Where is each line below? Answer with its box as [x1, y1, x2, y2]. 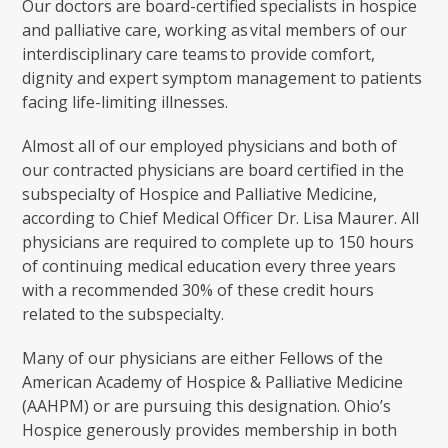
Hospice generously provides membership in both [22, 419, 398, 441]
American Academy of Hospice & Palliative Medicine [22, 371, 404, 393]
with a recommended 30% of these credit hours [22, 279, 375, 301]
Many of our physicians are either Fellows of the [22, 347, 384, 369]
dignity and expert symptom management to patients [22, 67, 423, 89]
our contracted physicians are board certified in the [22, 159, 405, 181]
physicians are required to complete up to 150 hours [22, 231, 415, 253]
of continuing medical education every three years [22, 255, 397, 277]
